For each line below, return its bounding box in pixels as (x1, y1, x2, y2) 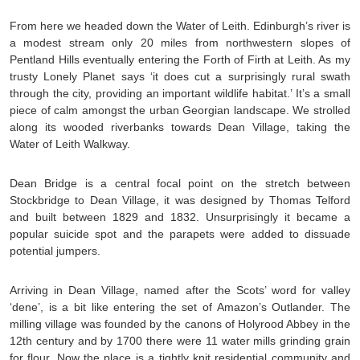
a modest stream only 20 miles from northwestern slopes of (10, 35, 350, 49)
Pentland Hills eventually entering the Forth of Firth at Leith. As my (10, 52, 350, 66)
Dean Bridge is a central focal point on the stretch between (10, 176, 350, 190)
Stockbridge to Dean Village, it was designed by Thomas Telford (10, 193, 350, 207)
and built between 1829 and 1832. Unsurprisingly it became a (10, 210, 350, 223)
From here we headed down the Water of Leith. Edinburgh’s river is (10, 18, 350, 32)
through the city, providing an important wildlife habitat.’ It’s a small (10, 86, 350, 100)
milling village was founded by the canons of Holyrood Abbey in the (10, 317, 350, 330)
